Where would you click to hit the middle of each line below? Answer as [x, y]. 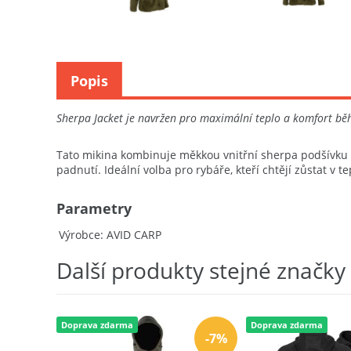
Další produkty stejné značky [201, 270]
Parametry [94, 208]
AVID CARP [134, 234]
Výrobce [80, 234]
